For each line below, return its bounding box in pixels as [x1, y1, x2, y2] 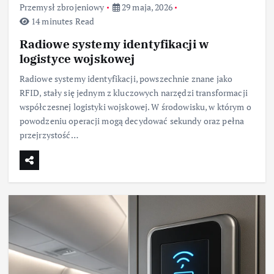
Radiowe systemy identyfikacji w [19, 36, 209, 52]
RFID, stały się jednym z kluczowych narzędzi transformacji [19, 87, 248, 99]
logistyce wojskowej [19, 51, 135, 67]
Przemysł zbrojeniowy [19, 1, 105, 13]
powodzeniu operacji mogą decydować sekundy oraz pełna [19, 115, 245, 127]
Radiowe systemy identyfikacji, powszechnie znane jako [19, 73, 233, 85]
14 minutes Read [29, 15, 95, 28]
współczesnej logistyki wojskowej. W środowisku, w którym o [19, 101, 251, 113]
